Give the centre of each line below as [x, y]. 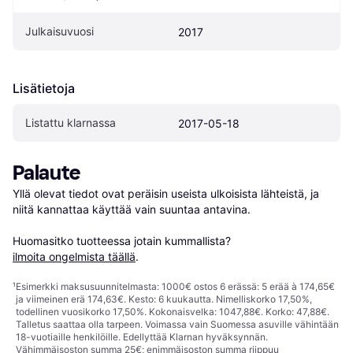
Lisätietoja [44, 88]
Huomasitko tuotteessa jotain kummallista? [123, 241]
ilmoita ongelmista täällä [74, 256]
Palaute [46, 173]
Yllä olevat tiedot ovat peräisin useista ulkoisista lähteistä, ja [166, 193]
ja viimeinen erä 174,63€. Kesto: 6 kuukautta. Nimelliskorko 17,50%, [164, 299]
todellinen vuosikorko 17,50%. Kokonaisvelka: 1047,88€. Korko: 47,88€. [173, 312]
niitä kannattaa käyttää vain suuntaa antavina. [132, 209]
